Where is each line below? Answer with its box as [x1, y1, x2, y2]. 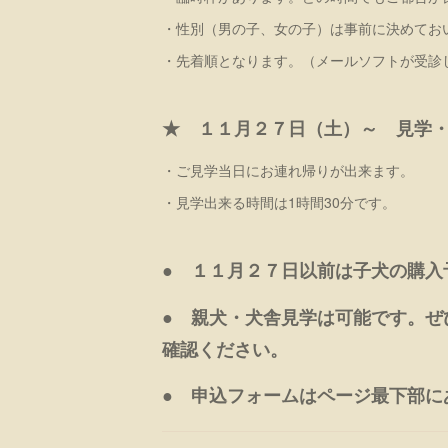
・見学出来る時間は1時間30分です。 [162, 192, 396, 213]
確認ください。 [162, 335, 288, 362]
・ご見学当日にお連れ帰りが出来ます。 [162, 160, 414, 181]
